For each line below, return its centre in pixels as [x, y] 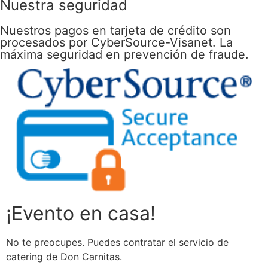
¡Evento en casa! [81, 213]
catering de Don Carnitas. [64, 256]
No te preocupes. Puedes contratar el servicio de [117, 242]
